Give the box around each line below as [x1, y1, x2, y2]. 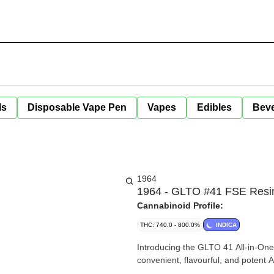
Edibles [197, 102, 232, 113]
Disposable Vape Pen [28, 102, 127, 113]
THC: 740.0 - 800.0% [140, 221, 200, 228]
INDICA [216, 221, 237, 228]
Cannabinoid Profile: [137, 201, 223, 210]
